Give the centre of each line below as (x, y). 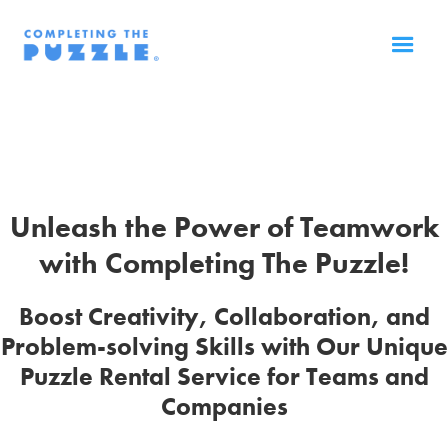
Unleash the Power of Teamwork (224, 227)
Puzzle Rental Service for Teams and (224, 376)
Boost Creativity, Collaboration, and (224, 316)
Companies (224, 406)
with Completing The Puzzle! (224, 263)
